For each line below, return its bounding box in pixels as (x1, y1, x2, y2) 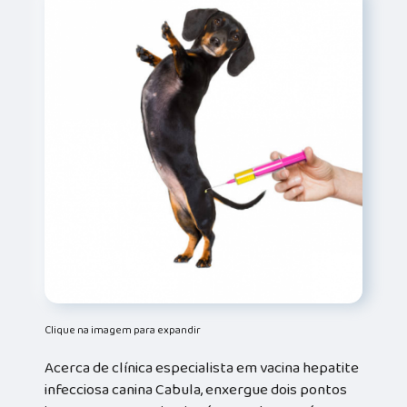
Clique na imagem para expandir (45, 322, 202, 340)
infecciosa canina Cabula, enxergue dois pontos (45, 378, 348, 402)
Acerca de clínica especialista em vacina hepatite (45, 356, 360, 381)
